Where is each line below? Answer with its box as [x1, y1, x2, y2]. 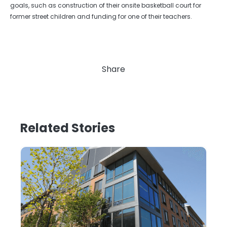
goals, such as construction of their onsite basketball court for [10, 1, 201, 10]
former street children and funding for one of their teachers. [10, 12, 192, 21]
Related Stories [20, 120, 115, 137]
